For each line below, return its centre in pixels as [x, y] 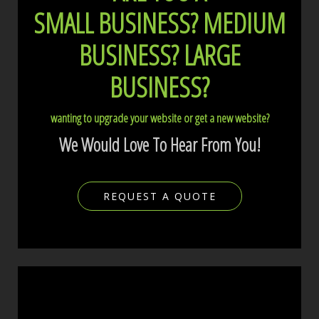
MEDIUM [242, 22]
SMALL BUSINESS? [116, 22]
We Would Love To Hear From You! [159, 144]
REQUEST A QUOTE [159, 196]
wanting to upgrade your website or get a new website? [159, 117]
